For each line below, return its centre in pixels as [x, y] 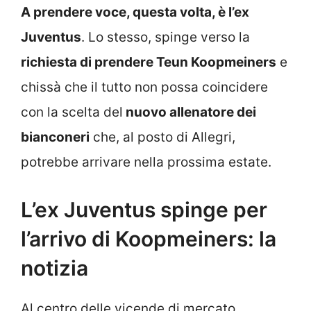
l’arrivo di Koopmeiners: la [149, 238]
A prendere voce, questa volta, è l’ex [135, 12]
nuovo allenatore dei [190, 112]
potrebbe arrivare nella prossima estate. [146, 162]
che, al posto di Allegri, [162, 137]
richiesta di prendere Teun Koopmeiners [149, 62]
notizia [54, 268]
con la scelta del [72, 112]
